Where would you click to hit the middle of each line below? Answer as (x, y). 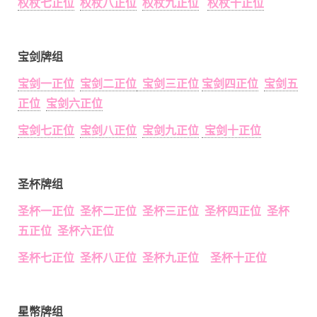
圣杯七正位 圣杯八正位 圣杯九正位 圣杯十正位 (142, 258)
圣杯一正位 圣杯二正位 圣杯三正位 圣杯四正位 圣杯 (154, 211)
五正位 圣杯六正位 (66, 231)
